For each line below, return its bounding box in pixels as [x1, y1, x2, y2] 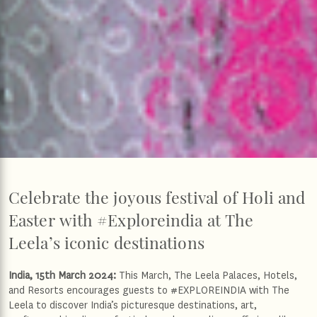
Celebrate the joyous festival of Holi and [8, 186, 306, 208]
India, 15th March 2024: [8, 268, 116, 282]
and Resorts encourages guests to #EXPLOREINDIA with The [8, 283, 289, 297]
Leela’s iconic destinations [8, 231, 204, 253]
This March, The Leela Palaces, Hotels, [116, 268, 297, 282]
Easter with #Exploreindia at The [8, 209, 254, 231]
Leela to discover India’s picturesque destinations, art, [8, 298, 257, 312]
